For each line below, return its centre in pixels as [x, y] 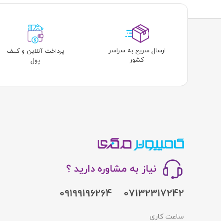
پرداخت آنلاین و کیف [35, 51]
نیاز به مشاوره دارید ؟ [111, 169]
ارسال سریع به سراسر [137, 51]
